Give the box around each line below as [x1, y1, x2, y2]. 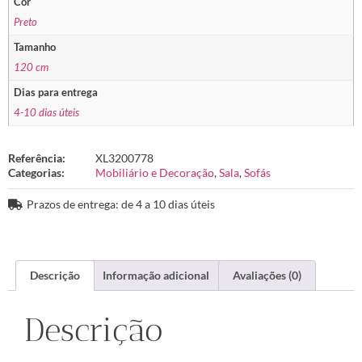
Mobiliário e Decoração [95, 165, 214, 179]
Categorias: [8, 165, 65, 179]
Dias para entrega [14, 86, 99, 99]
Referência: [8, 150, 65, 165]
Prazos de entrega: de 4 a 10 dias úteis [26, 196, 215, 211]
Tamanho [14, 41, 57, 54]
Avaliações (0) [232, 267, 301, 282]
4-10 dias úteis [14, 106, 80, 119]
